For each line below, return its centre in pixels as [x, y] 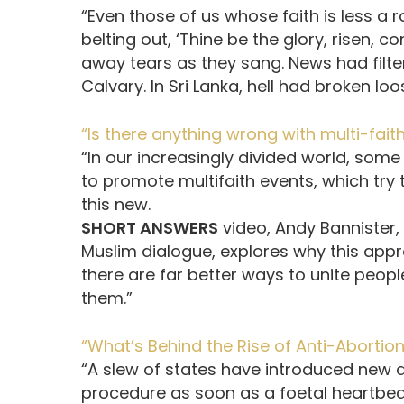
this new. [116, 205]
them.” [107, 298]
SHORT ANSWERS [150, 228]
